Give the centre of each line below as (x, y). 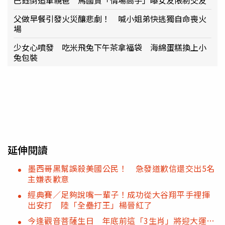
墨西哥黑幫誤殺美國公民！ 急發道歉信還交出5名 (121, 168)
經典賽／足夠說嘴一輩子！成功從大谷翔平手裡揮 (119, 194)
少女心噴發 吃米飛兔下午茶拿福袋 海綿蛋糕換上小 (110, 47)
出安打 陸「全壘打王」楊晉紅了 (90, 205)
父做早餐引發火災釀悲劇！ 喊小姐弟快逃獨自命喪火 (110, 18)
